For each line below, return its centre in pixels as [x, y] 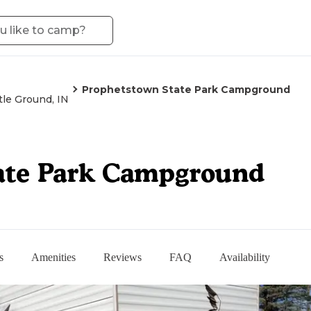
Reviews [123, 257]
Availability [245, 257]
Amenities [53, 257]
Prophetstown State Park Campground [186, 90]
